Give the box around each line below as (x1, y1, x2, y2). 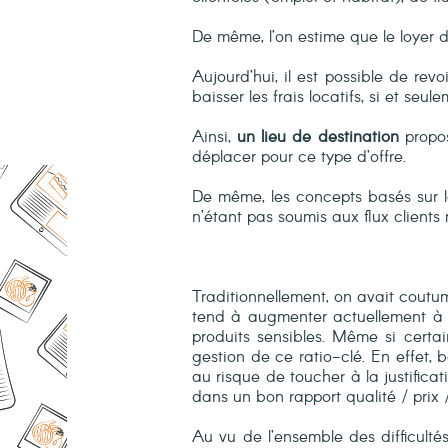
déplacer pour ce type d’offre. (192, 145, 406, 170)
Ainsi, (192, 125, 238, 150)
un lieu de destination (237, 125, 399, 150)
